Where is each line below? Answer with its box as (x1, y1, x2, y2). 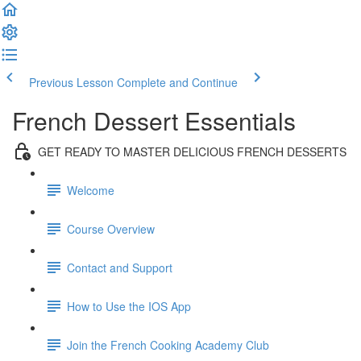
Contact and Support (67, 259, 172, 276)
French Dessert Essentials (12, 103, 296, 138)
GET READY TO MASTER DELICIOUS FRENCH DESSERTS (38, 143, 346, 160)
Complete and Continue (117, 74, 238, 90)
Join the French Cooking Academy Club (67, 336, 269, 353)
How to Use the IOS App (67, 297, 191, 314)
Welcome (67, 181, 114, 198)
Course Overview (67, 220, 155, 237)
